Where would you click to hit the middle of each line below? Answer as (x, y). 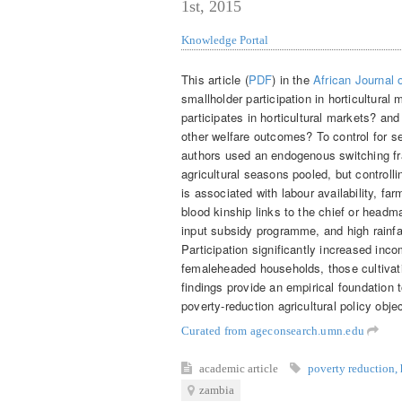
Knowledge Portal (225, 40)
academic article (240, 368)
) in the (293, 79)
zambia (217, 389)
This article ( (215, 79)
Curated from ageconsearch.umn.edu (275, 330)
